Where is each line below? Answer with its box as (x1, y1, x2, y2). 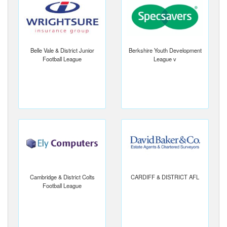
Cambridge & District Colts (29, 173, 95, 181)
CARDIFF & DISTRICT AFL (131, 173, 199, 181)
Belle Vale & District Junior (30, 46, 94, 55)
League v (154, 55, 176, 63)
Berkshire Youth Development (128, 46, 202, 55)
